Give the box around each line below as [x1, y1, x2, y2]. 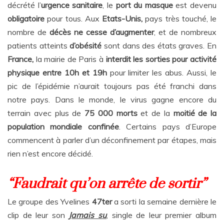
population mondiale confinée [7, 121, 119, 132]
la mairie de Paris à [33, 54, 106, 64]
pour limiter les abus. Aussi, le [106, 67, 217, 78]
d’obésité [69, 40, 102, 51]
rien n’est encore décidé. [7, 148, 95, 159]
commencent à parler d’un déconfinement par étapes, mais [7, 135, 216, 145]
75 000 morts [84, 108, 137, 118]
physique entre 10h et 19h [7, 67, 107, 78]
